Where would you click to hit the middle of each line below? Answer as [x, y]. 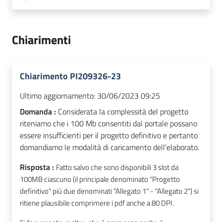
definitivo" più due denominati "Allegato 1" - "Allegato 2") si [109, 191]
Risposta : [38, 167]
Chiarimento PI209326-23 [70, 76]
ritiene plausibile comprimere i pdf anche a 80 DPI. [97, 203]
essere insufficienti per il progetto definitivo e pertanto [109, 136]
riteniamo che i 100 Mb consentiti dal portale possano [109, 124]
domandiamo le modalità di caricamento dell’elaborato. [110, 147]
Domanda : [39, 112]
